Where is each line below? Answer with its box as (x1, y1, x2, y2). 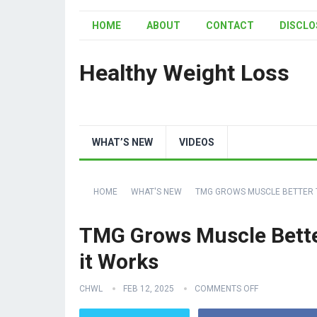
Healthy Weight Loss (79, 59, 289, 86)
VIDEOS (179, 137, 214, 148)
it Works (79, 249, 158, 274)
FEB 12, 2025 (123, 284, 174, 294)
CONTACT (206, 20, 254, 31)
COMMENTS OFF (195, 284, 258, 294)
